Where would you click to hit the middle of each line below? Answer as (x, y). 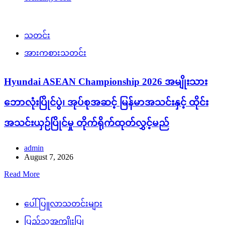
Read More (22, 174)
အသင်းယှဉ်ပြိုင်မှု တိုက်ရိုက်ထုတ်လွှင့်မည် (87, 123)
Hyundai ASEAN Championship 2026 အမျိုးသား (106, 82)
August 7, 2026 (49, 157)
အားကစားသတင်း (55, 53)
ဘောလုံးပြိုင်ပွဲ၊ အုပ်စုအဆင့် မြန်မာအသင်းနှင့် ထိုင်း (106, 102)
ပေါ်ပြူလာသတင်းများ (63, 203)
